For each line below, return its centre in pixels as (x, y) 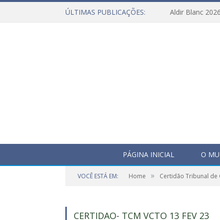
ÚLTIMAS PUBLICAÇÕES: (105, 12)
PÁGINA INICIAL (149, 154)
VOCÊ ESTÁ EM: (98, 176)
